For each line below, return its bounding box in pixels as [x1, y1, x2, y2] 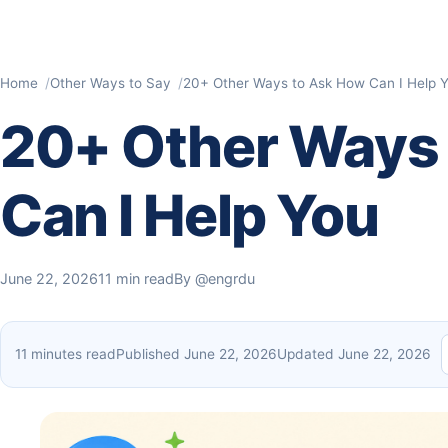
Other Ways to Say [50, 75, 171, 91]
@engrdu [195, 270, 255, 287]
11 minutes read [15, 346, 116, 362]
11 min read [98, 270, 174, 287]
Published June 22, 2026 [116, 346, 277, 362]
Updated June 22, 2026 [277, 346, 431, 362]
